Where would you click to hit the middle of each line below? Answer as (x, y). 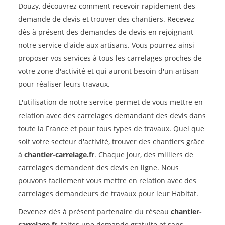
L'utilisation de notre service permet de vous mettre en (110, 102)
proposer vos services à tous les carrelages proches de (110, 58)
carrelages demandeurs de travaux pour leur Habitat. (108, 194)
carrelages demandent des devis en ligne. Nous (98, 167)
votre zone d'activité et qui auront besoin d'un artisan (108, 71)
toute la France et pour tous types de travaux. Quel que (111, 128)
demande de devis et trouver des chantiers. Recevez (106, 19)
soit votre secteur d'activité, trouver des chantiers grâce (111, 141)
